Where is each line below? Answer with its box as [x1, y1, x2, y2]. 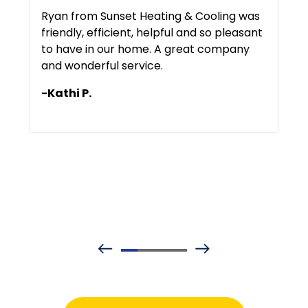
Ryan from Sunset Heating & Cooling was [41, 8, 260, 24]
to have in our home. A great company [41, 41, 250, 57]
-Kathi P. [41, 85, 91, 101]
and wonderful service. [41, 58, 163, 74]
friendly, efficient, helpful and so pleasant [41, 25, 263, 41]
